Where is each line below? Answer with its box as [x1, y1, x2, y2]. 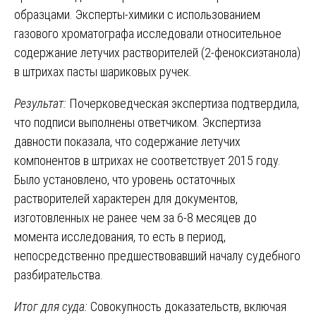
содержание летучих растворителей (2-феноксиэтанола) [14, 44, 300, 60]
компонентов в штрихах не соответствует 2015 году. [14, 152, 281, 168]
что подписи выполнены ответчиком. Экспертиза [14, 114, 261, 130]
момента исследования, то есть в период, [14, 229, 226, 244]
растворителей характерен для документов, [14, 190, 238, 206]
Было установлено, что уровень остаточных [14, 171, 236, 187]
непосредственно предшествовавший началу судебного [14, 248, 300, 263]
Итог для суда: [14, 298, 90, 314]
